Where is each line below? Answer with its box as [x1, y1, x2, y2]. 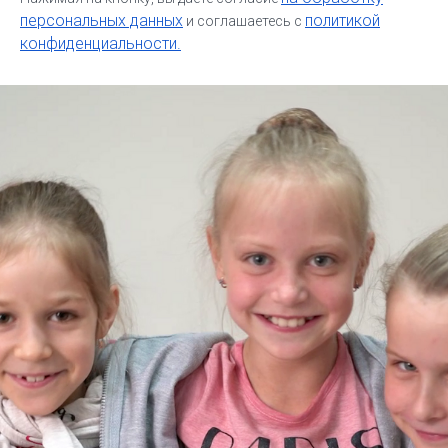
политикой [305, 10, 380, 30]
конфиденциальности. [20, 33, 181, 53]
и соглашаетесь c [183, 12, 305, 29]
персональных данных [20, 10, 183, 30]
